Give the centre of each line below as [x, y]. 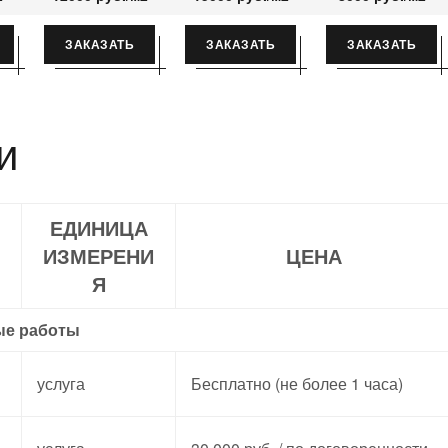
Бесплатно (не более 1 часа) [297, 383]
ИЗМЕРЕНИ [98, 255]
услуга [61, 383]
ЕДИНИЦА [98, 227]
